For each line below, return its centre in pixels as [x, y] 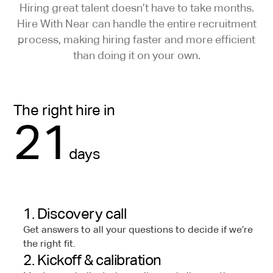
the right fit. [50, 244]
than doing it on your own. [136, 56]
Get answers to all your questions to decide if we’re [138, 230]
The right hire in [65, 110]
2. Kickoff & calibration [92, 260]
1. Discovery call [75, 214]
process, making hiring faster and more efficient [136, 40]
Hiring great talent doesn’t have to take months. [136, 8]
